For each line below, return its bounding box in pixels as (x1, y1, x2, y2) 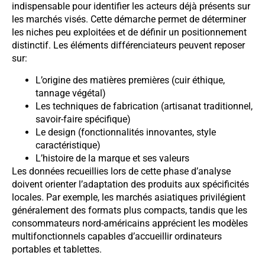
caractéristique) (35, 139, 101, 151)
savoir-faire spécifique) (35, 113, 131, 125)
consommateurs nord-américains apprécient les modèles (12, 217, 248, 229)
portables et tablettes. (12, 243, 102, 255)
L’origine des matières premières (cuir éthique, (35, 74, 225, 86)
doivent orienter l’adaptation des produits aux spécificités (12, 178, 249, 190)
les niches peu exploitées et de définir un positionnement (12, 27, 247, 38)
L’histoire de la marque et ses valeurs (35, 152, 189, 164)
